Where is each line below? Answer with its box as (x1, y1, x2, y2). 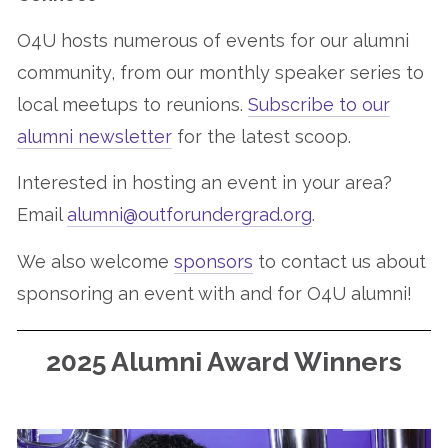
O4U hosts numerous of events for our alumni (17, 29, 409, 51)
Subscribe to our (248, 93, 390, 115)
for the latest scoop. (172, 125, 356, 147)
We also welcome (17, 250, 174, 272)
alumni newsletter (17, 125, 172, 147)
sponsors (174, 250, 253, 272)
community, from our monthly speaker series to (17, 61, 424, 83)
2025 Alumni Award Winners (46, 345, 402, 377)
